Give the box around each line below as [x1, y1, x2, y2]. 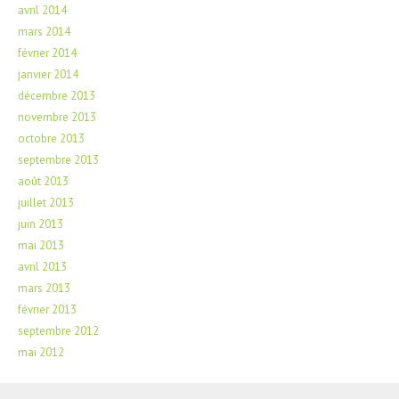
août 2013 [18, 173, 69, 189]
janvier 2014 [18, 66, 78, 82]
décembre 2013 [18, 87, 95, 103]
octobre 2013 [18, 130, 85, 146]
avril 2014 [18, 2, 67, 18]
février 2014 [18, 45, 77, 61]
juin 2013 [18, 216, 63, 232]
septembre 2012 [18, 322, 99, 338]
